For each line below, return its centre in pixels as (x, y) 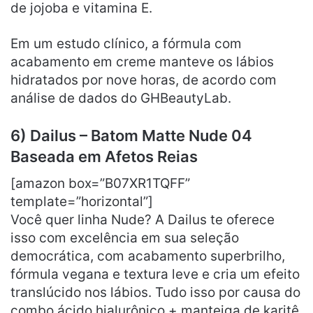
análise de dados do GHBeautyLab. (121, 98)
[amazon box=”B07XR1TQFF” (100, 183)
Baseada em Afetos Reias (104, 156)
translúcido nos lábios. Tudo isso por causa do (155, 292)
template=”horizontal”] (82, 201)
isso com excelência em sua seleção (125, 238)
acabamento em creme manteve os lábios (142, 61)
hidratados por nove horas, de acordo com (144, 80)
